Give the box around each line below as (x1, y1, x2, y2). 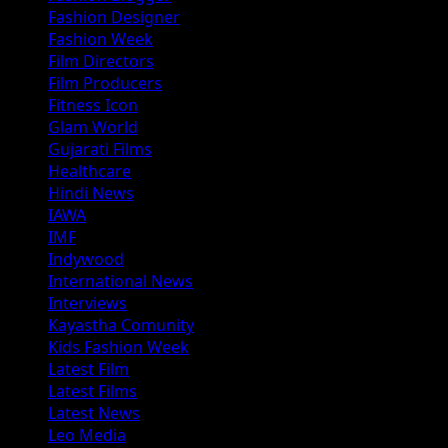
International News (48, 270, 193, 293)
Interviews (48, 292, 127, 315)
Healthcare (48, 160, 131, 183)
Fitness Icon (48, 94, 138, 117)
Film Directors (48, 50, 154, 73)
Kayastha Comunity (48, 314, 194, 337)
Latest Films (48, 380, 137, 403)
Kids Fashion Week (48, 336, 189, 359)
